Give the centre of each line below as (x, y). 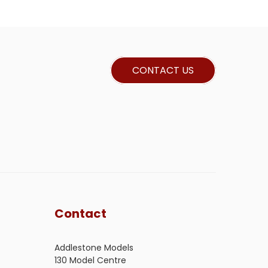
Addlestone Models (94, 248)
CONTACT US (163, 70)
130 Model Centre (92, 261)
